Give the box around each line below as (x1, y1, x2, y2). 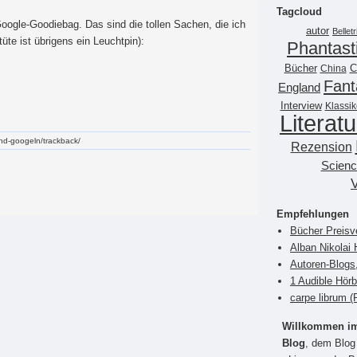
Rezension (290, 139, 352, 154)
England (278, 80, 320, 94)
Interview (280, 100, 322, 112)
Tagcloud (277, 5, 322, 18)
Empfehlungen (277, 207, 349, 220)
